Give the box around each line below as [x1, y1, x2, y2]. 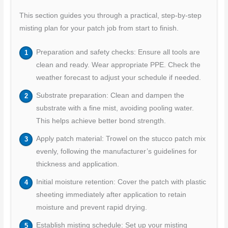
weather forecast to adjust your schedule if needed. [36, 74, 201, 82]
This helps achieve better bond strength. [36, 117, 166, 125]
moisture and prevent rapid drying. [36, 204, 147, 212]
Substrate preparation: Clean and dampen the [36, 92, 184, 100]
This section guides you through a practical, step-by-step [19, 12, 202, 20]
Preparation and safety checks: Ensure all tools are [36, 48, 200, 56]
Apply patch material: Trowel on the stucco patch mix [36, 135, 206, 143]
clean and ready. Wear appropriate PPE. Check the [36, 61, 201, 69]
